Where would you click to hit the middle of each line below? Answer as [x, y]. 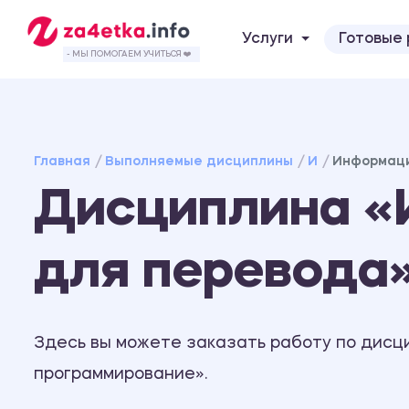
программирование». [121, 374]
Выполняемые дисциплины [199, 161]
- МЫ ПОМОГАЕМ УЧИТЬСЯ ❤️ [129, 54]
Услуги [267, 39]
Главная [62, 161]
